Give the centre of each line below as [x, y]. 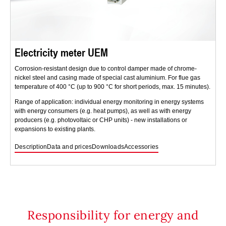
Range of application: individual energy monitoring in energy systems [109, 102]
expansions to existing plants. [55, 129]
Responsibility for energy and [113, 215]
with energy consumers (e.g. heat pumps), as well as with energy [103, 111]
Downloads [108, 147]
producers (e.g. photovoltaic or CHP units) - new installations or [101, 120]
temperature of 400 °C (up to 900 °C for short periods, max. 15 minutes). [112, 87]
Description [31, 147]
